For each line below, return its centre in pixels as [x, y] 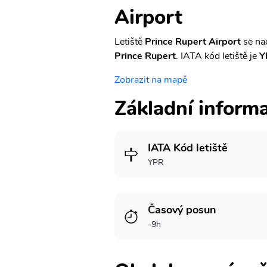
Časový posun [182, 210]
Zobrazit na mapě [151, 80]
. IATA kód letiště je [218, 56]
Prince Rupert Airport [193, 42]
